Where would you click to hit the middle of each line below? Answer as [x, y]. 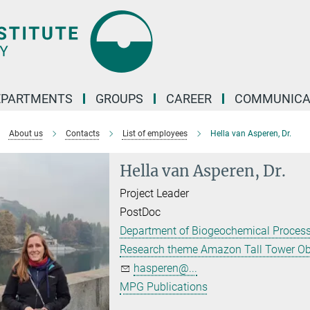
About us [26, 134]
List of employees [155, 134]
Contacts [82, 134]
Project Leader [155, 193]
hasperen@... [166, 268]
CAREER [189, 99]
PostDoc [140, 212]
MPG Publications [164, 287]
